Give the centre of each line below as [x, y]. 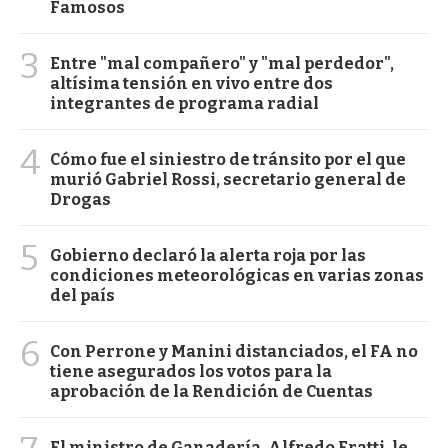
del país [82, 296]
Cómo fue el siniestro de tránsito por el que [228, 160]
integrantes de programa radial [184, 104]
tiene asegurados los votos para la [191, 372]
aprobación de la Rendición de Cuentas [211, 392]
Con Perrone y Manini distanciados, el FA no [234, 352]
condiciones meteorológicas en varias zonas [237, 276]
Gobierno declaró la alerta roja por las [208, 256]
